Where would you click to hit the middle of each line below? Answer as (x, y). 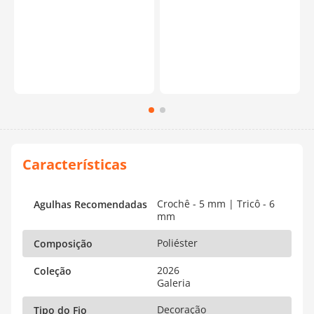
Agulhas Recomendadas (90, 205)
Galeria (174, 283)
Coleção (53, 271)
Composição (63, 244)
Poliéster (177, 243)
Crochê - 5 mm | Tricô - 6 (216, 204)
